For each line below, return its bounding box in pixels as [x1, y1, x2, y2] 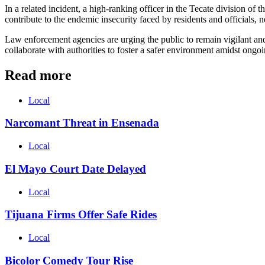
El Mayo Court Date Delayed [5, 162, 146, 175]
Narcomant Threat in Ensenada [5, 117, 159, 130]
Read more [5, 67, 72, 83]
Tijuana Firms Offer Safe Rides [5, 208, 157, 221]
